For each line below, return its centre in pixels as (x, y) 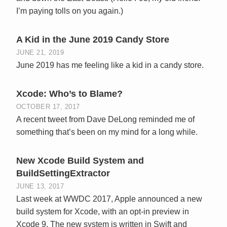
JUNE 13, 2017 (40, 186)
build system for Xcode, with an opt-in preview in (103, 211)
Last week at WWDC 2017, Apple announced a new (109, 199)
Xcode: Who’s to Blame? (69, 93)
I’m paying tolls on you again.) (70, 11)
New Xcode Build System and (80, 160)
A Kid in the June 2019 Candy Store (93, 39)
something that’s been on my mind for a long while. (107, 132)
